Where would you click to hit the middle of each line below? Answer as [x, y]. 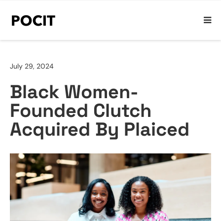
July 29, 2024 [32, 66]
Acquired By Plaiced [100, 129]
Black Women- [74, 92]
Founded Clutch [81, 110]
